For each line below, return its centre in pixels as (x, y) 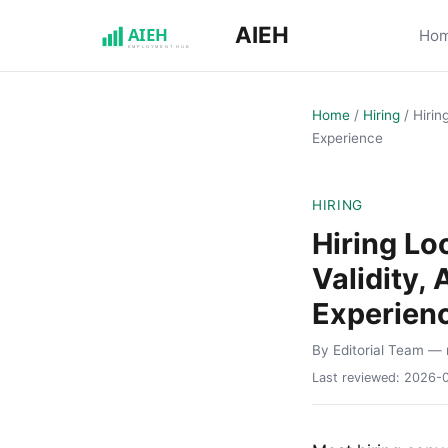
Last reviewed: (358, 378)
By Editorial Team (368, 349)
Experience (347, 137)
